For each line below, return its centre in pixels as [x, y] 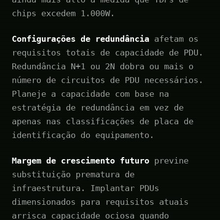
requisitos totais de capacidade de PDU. [108, 52]
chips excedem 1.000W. [63, 13]
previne [169, 160]
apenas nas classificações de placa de [103, 121]
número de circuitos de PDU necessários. [108, 80]
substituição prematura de [73, 174]
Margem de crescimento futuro [81, 160]
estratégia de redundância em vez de [98, 107]
